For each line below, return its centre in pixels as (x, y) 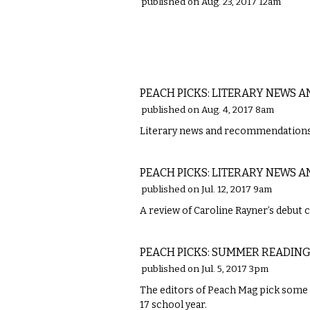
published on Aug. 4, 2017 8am (208, 110)
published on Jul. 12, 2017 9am (207, 190)
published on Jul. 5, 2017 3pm (205, 269)
